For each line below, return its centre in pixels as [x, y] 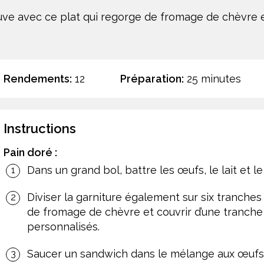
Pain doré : [30, 152]
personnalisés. [63, 226]
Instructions [40, 128]
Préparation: [152, 78]
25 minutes [212, 78]
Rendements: [38, 78]
